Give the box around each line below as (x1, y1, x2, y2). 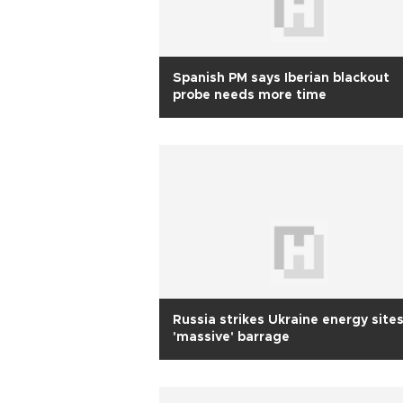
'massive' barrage (173, 331, 290, 344)
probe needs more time (173, 89, 327, 102)
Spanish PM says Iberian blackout (173, 72, 390, 85)
